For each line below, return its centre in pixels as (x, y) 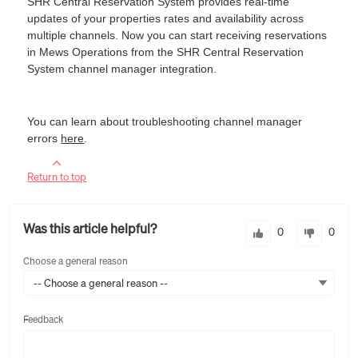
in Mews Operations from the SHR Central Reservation (166, 52)
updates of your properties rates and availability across (166, 18)
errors (44, 138)
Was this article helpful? (90, 228)
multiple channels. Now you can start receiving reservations (177, 35)
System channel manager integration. (122, 68)
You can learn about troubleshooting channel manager (165, 121)
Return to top (57, 176)
